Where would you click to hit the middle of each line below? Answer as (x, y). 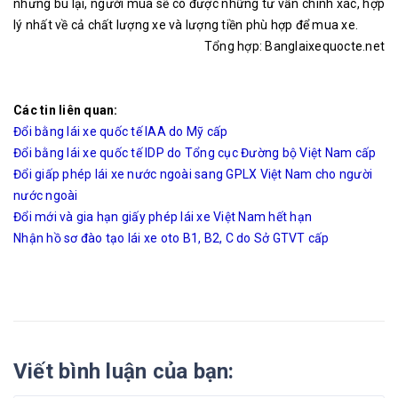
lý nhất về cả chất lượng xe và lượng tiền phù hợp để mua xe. (186, 24)
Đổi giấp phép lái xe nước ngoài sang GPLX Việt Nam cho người (193, 174)
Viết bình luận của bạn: (124, 371)
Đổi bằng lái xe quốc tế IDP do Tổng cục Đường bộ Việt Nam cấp (195, 152)
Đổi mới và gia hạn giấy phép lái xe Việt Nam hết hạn (163, 216)
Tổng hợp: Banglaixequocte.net (294, 46)
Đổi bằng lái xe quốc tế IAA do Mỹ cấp (121, 131)
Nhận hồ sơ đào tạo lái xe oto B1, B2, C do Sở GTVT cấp (171, 238)
